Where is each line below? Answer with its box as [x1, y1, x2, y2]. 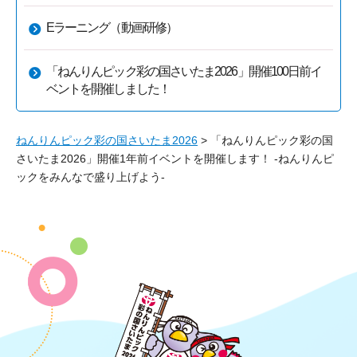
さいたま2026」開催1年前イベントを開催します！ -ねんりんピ [16, 151, 334, 165]
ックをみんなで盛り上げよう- [16, 170, 165, 183]
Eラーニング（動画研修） [46, 20, 177, 34]
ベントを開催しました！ [46, 81, 170, 96]
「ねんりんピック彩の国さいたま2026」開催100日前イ [46, 64, 322, 78]
